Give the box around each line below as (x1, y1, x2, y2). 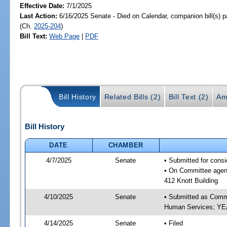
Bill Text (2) (168, 93, 209, 101)
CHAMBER (108, 141, 144, 149)
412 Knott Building (164, 176, 218, 184)
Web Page (49, 32, 80, 40)
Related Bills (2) (104, 93, 161, 101)
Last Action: (20, 12, 58, 20)
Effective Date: (20, 2, 67, 10)
